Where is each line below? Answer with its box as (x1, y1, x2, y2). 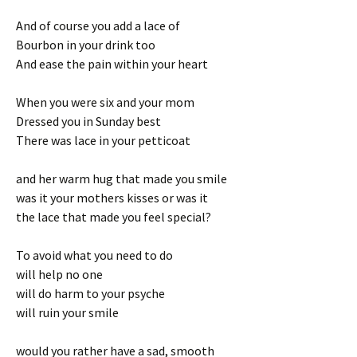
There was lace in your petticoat (16, 131, 190, 148)
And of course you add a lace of (16, 17, 180, 33)
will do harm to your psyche (16, 284, 165, 301)
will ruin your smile (16, 304, 119, 320)
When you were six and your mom (16, 93, 194, 110)
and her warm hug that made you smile (16, 170, 227, 186)
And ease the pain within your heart (16, 55, 208, 72)
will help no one (16, 265, 103, 282)
